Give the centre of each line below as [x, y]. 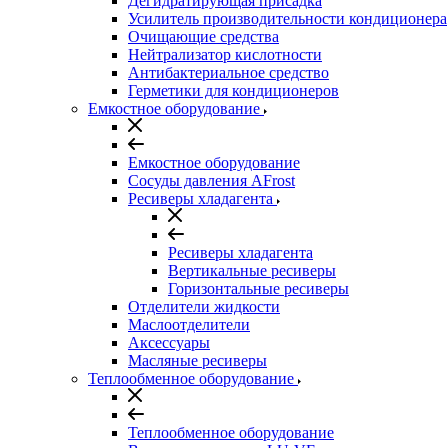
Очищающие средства [203, 36]
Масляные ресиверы [197, 360]
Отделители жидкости [204, 306]
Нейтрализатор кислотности [225, 54]
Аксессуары [169, 342]
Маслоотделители [189, 324]
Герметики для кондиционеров [233, 90]
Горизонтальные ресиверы [258, 288]
